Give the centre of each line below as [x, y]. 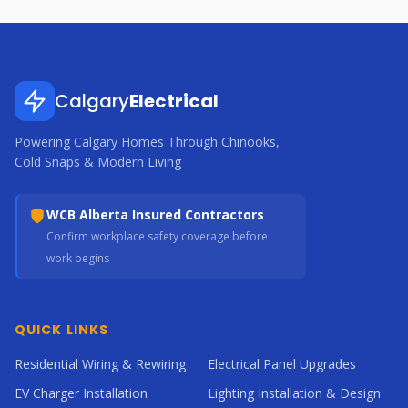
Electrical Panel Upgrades [282, 364]
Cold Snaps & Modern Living [98, 162]
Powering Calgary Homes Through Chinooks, [147, 142]
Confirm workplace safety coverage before [157, 236]
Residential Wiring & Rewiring [100, 364]
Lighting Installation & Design [294, 393]
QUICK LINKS [62, 330]
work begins [78, 258]
